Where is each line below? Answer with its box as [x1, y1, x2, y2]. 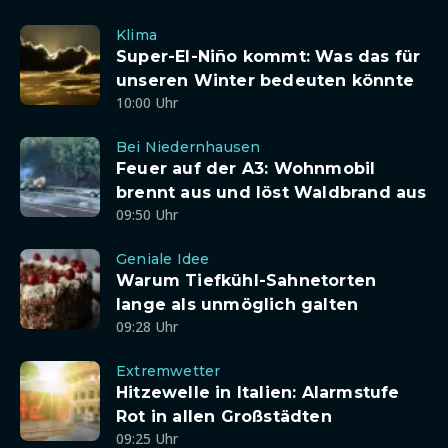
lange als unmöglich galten [116, 294, 359, 314]
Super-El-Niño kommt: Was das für [116, 46, 421, 66]
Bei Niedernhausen [116, 137, 261, 156]
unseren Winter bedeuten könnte [116, 70, 414, 90]
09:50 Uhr [116, 204, 178, 224]
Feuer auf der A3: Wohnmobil [116, 158, 376, 178]
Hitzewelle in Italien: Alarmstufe [116, 382, 400, 402]
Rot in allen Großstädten [116, 406, 332, 426]
